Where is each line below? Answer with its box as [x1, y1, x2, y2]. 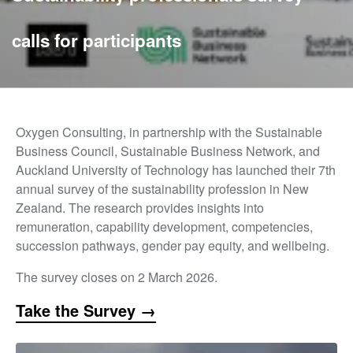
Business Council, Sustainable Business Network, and [16, 141, 320, 160]
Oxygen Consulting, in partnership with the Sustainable [16, 122, 322, 141]
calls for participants [12, 27, 181, 53]
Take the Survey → [16, 298, 156, 321]
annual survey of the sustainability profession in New [16, 179, 309, 198]
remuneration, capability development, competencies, [16, 217, 313, 236]
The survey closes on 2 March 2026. [16, 267, 217, 286]
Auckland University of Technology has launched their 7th [16, 160, 336, 179]
